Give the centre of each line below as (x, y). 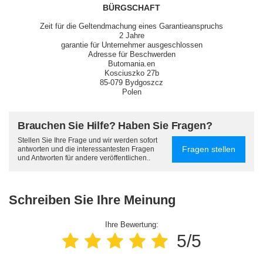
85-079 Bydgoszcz (131, 83)
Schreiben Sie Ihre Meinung (92, 200)
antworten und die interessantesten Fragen (86, 149)
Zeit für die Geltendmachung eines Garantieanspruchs (131, 26)
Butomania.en (131, 64)
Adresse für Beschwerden (131, 55)
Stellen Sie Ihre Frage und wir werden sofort (87, 141)
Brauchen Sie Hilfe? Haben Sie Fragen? (115, 126)
